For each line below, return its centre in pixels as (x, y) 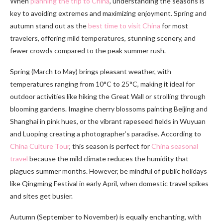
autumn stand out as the (49, 25)
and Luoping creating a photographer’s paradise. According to (106, 133)
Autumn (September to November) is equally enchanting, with (106, 217)
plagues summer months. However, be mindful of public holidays (109, 171)
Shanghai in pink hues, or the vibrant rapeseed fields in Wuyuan (108, 121)
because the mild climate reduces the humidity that (108, 158)
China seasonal (175, 146)
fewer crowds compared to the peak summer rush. (88, 50)
